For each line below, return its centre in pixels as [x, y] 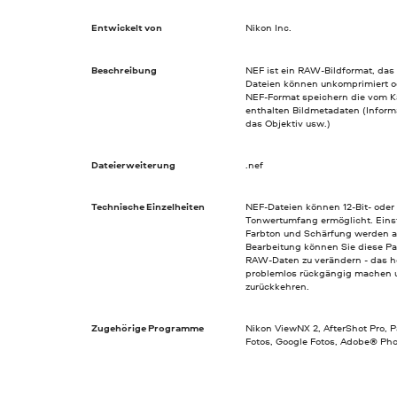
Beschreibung [125, 70]
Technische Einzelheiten [148, 206]
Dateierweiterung [134, 164]
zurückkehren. [277, 286]
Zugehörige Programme [148, 328]
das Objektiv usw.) [288, 123]
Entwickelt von [127, 28]
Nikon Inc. [268, 28]
